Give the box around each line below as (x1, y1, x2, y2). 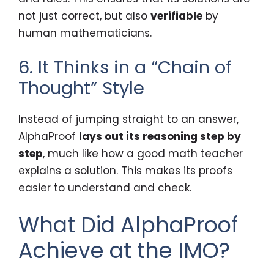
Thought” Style (18, 76, 144, 101)
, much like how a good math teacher (43, 146, 243, 161)
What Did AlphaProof (18, 209, 238, 240)
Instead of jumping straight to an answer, (18, 112, 239, 127)
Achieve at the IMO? (18, 235, 230, 265)
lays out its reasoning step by (79, 129, 241, 144)
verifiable (150, 8, 202, 23)
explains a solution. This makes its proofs (18, 163, 232, 179)
